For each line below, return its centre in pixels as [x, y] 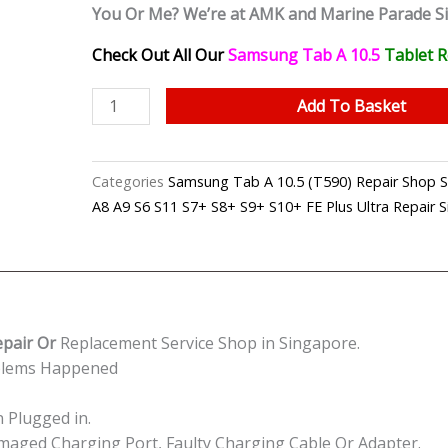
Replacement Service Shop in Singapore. [210, 342]
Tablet [410, 55]
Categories [128, 182]
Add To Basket [351, 106]
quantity [122, 324]
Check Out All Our [160, 55]
